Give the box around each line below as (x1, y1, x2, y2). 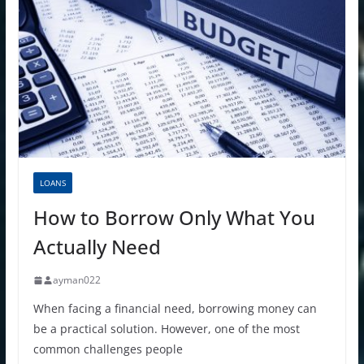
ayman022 (52, 273, 101, 288)
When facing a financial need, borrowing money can (32, 301, 317, 317)
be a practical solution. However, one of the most (32, 321, 300, 337)
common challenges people (32, 341, 183, 357)
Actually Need (32, 233, 161, 261)
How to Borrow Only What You (32, 204, 315, 232)
